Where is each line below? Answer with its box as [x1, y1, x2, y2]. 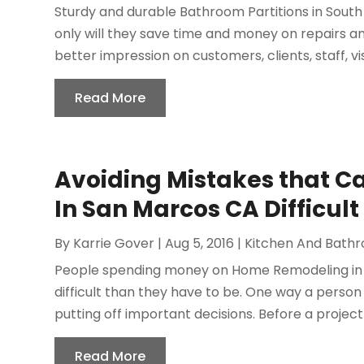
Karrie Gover [73, 233, 155, 253]
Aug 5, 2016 [165, 233, 235, 253]
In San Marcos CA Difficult [54, 193, 360, 225]
